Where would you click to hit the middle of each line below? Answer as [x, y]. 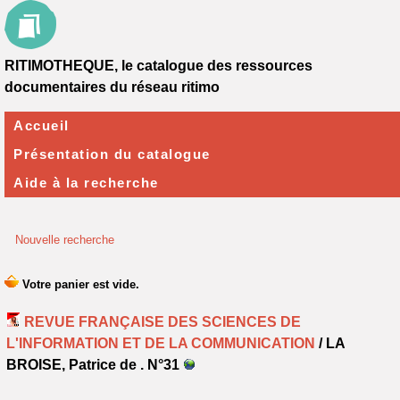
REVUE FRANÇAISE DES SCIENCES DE [162, 322]
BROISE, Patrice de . [77, 365]
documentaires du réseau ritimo [112, 87]
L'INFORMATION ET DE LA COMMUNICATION [161, 343]
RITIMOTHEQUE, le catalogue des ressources [158, 66]
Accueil [42, 125]
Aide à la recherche [86, 183]
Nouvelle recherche [65, 240]
